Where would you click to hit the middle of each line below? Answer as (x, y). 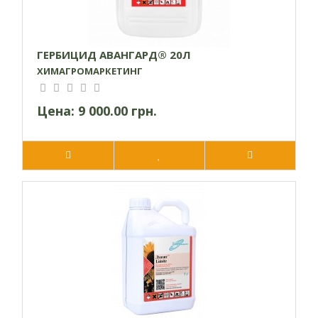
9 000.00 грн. (117, 111)
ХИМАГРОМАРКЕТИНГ (90, 71)
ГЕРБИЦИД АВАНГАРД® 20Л (114, 55)
